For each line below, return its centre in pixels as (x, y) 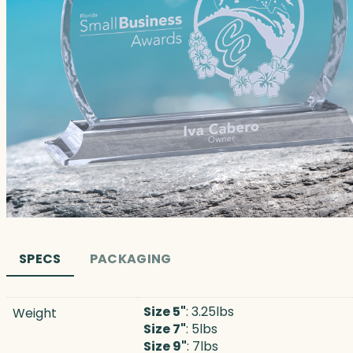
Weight (35, 313)
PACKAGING (130, 259)
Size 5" (165, 311)
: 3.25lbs (210, 311)
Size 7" (165, 329)
